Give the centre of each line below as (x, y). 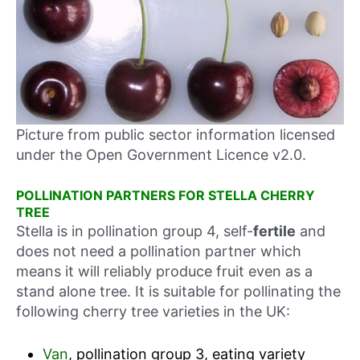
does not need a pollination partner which (159, 252)
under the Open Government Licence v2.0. (161, 154)
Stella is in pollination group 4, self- (135, 231)
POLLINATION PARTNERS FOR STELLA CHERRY (166, 196)
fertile (274, 231)
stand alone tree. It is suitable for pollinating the (178, 292)
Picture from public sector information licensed (176, 134)
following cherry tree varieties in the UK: (153, 312)
